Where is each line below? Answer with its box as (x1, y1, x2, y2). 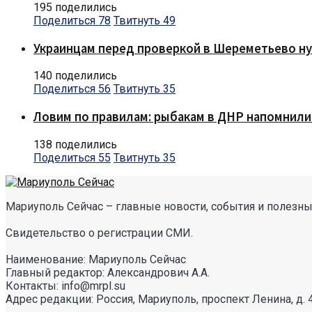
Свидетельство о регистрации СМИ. (6, 226, 193, 240)
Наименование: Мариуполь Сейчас (6, 252, 186, 266)
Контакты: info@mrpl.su (6, 279, 125, 292)
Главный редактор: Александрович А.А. (6, 265, 210, 279)
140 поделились (33, 69, 117, 83)
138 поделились (33, 137, 117, 151)
